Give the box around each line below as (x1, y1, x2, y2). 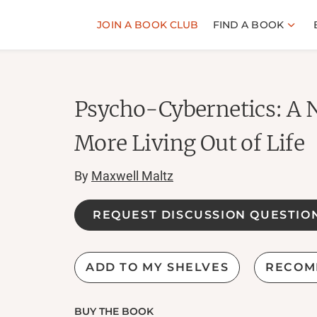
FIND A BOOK (212, 18, 284, 31)
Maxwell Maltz (91, 168, 173, 183)
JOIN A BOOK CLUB (97, 18, 199, 31)
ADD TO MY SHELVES (86, 260, 229, 274)
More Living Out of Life (74, 129, 305, 156)
